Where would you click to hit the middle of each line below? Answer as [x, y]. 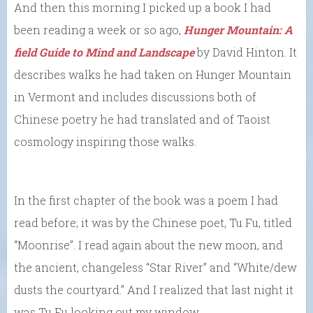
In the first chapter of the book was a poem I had [146, 201]
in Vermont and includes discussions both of [135, 97]
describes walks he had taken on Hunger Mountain [153, 75]
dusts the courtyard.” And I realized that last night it [154, 290]
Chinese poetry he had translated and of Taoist [142, 119]
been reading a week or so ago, [99, 30]
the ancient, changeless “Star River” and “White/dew [155, 268]
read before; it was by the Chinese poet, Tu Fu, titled [153, 223]
